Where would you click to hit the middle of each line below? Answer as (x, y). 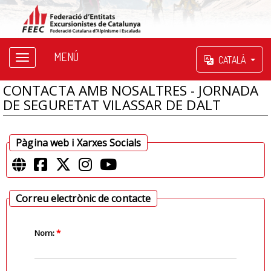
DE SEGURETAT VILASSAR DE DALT (112, 105)
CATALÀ (232, 60)
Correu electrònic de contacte (83, 198)
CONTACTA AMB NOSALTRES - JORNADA (131, 90)
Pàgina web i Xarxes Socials (78, 142)
